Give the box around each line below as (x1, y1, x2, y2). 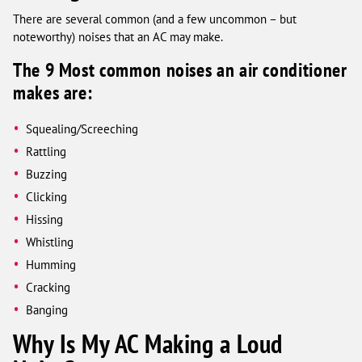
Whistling (26, 234, 74, 250)
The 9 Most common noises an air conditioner (13, 57, 347, 83)
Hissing (26, 211, 64, 227)
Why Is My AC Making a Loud (13, 326, 283, 360)
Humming (26, 256, 77, 272)
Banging (26, 301, 69, 318)
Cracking (26, 279, 71, 295)
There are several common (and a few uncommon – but (13, 11, 297, 27)
